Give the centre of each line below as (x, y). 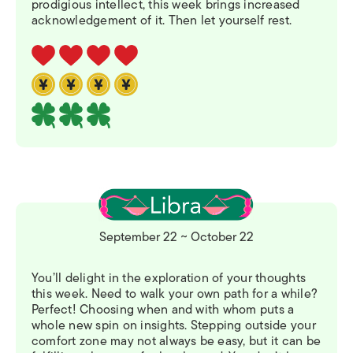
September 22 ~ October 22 (176, 238)
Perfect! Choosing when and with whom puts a (163, 310)
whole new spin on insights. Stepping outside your (174, 326)
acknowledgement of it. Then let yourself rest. (162, 21)
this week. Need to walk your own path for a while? (175, 294)
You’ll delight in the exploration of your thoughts (169, 279)
